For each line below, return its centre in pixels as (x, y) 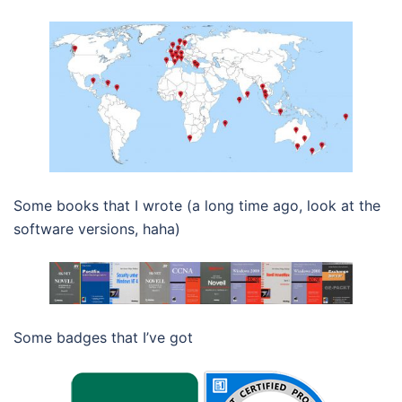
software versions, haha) (97, 228)
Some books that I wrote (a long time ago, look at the (197, 205)
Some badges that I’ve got (103, 338)
